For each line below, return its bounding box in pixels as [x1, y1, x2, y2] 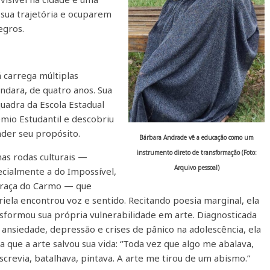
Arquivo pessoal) [174, 163, 219, 172]
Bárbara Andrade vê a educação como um [139, 133, 254, 142]
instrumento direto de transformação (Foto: [136, 148, 257, 157]
